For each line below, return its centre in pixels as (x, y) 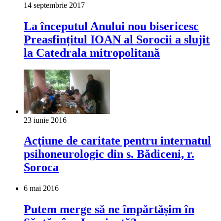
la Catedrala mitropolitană (92, 53)
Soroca (41, 167)
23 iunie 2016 (45, 120)
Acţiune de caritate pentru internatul (117, 141)
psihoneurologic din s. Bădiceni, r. (109, 154)
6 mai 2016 (41, 188)
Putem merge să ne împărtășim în (109, 209)
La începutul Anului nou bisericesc (111, 26)
